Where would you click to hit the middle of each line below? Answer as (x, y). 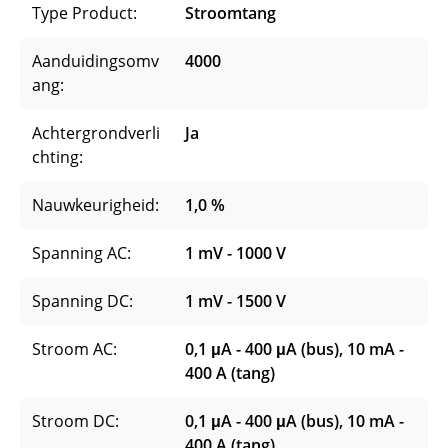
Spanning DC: (82, 300)
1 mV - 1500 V (235, 301)
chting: (57, 156)
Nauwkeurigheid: (95, 204)
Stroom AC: (74, 348)
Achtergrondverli (96, 132)
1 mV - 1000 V (235, 253)
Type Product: (84, 12)
